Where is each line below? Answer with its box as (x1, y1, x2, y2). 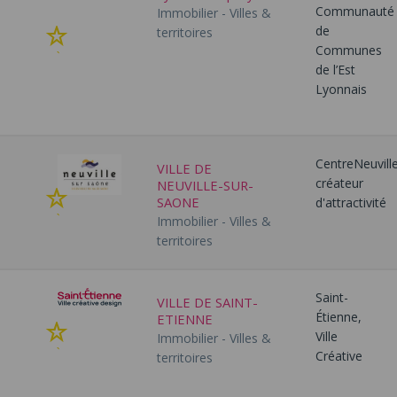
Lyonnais (315, 80, 367, 97)
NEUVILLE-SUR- (156, 176, 253, 195)
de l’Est (315, 60, 355, 78)
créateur (315, 174, 363, 191)
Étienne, (315, 307, 362, 325)
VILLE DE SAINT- (156, 293, 258, 312)
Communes (315, 41, 382, 58)
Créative (315, 346, 362, 364)
